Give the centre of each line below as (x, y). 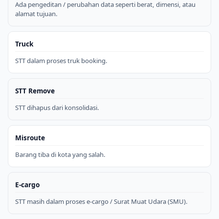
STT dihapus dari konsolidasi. (57, 107)
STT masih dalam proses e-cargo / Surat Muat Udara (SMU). (101, 201)
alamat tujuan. (36, 13)
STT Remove (35, 90)
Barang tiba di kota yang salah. (60, 154)
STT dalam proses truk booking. (61, 60)
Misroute (30, 137)
